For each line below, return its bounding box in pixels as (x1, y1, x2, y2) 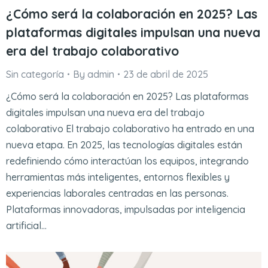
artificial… (6, 219, 47, 232)
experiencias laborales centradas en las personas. (6, 187, 229, 199)
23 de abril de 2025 (123, 68, 208, 80)
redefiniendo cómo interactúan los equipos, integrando (6, 154, 249, 167)
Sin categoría (6, 68, 64, 80)
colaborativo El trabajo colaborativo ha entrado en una (6, 122, 254, 135)
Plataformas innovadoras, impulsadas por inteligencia (6, 203, 245, 215)
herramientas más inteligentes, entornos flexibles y (6, 170, 230, 183)
